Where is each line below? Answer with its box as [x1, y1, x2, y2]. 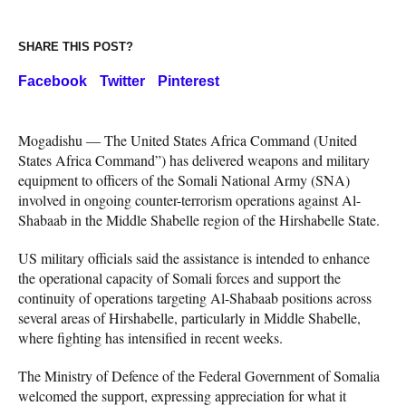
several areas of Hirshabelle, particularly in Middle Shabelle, [18, 307, 361, 327]
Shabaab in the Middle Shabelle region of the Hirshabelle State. [18, 209, 380, 229]
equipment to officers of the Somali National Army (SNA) [18, 169, 350, 189]
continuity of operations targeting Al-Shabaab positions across [18, 287, 372, 307]
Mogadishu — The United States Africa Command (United [18, 130, 357, 150]
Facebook [18, 72, 87, 89]
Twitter [100, 72, 145, 89]
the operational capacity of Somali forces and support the [18, 267, 341, 287]
